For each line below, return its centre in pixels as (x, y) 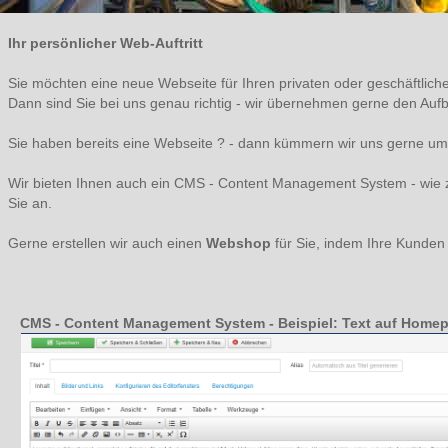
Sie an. (30, 203)
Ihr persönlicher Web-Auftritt (105, 43)
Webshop (238, 243)
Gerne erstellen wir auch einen (107, 243)
